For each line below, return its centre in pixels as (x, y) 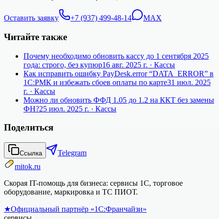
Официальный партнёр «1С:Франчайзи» (79, 209)
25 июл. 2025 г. (64, 109)
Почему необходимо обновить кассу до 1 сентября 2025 (116, 56)
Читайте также (35, 37)
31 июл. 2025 (189, 82)
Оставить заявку (31, 18)
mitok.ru (28, 167)
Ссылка (31, 153)
